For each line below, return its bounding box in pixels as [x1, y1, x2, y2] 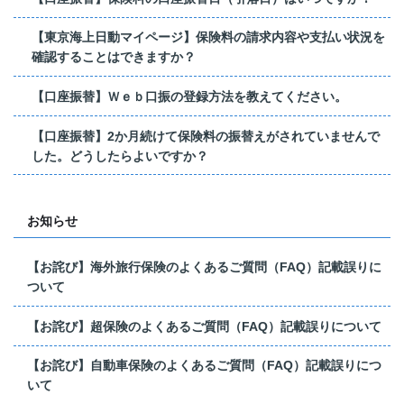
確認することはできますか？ [32, 50, 196, 65]
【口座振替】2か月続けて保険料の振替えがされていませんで [32, 128, 380, 143]
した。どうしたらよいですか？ [32, 148, 208, 163]
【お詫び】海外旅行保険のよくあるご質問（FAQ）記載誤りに [27, 260, 381, 275]
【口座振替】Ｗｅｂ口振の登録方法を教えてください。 [32, 88, 347, 104]
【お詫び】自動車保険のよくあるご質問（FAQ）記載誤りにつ [27, 358, 381, 373]
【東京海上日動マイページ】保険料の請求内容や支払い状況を [32, 30, 385, 45]
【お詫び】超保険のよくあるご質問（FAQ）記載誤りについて [27, 318, 381, 334]
